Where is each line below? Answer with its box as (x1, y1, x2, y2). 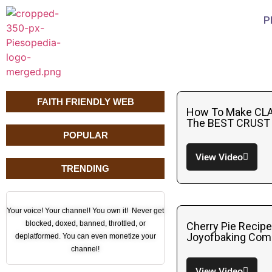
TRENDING (61, 163, 110, 174)
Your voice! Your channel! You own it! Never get (7, 206, 165, 215)
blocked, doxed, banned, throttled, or (25, 219, 146, 228)
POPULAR (63, 130, 108, 140)
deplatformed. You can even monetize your (15, 232, 156, 240)
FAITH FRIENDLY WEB (36, 97, 134, 107)
